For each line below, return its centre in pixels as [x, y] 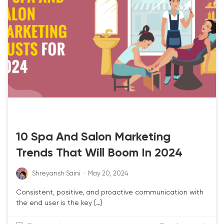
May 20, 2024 [108, 173]
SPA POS [72, 115]
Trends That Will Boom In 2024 [99, 153]
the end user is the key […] [59, 203]
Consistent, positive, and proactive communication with [110, 192]
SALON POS [35, 115]
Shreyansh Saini [56, 173]
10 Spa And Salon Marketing [93, 137]
